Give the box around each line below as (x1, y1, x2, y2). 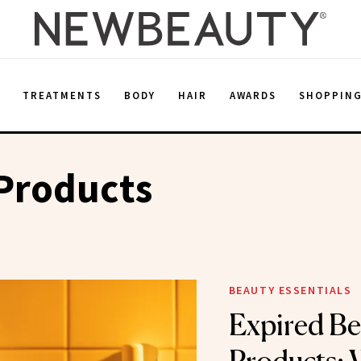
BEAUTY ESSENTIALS (228, 283, 352, 297)
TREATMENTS (23, 88, 102, 102)
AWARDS (229, 88, 277, 102)
